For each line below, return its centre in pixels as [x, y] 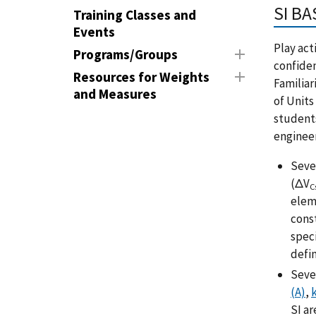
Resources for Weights [141, 77]
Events [94, 32]
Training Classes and [135, 15]
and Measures [115, 94]
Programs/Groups [126, 54]
